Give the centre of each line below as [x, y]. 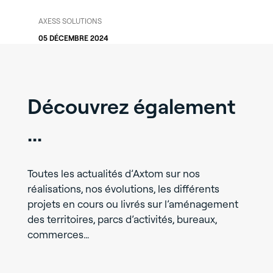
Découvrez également [131, 106]
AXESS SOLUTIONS [70, 21]
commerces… [58, 234]
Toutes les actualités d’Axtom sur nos [113, 173]
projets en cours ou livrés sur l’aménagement [133, 204]
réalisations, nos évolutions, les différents [123, 189]
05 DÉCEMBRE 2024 [73, 38]
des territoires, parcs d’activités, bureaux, [122, 219]
